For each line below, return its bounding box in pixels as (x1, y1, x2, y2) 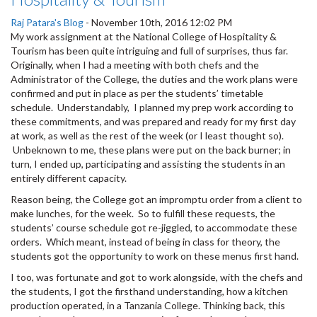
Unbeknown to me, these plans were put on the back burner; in (11, 143, 291, 156)
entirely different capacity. (11, 171, 127, 184)
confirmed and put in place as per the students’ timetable (11, 86, 263, 99)
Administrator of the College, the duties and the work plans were (11, 72, 298, 85)
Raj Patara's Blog (11, 16, 83, 28)
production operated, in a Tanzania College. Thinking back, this (11, 299, 285, 311)
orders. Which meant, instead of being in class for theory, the (11, 235, 280, 248)
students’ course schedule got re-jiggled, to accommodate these (11, 221, 297, 234)
